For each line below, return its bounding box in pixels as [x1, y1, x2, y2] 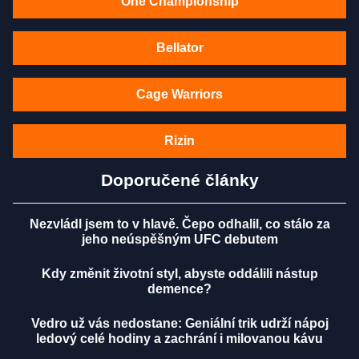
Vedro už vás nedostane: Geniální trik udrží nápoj [30, 317, 329, 331]
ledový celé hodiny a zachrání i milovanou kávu [36, 332, 323, 346]
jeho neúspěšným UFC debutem [81, 232, 278, 247]
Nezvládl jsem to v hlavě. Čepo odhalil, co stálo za [29, 217, 330, 232]
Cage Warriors [136, 87, 223, 102]
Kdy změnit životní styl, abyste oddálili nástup [41, 267, 318, 281]
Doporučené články [100, 171, 259, 190]
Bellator [155, 41, 204, 55]
